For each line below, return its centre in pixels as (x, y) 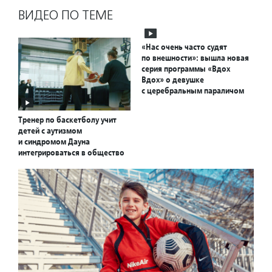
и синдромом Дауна (54, 142)
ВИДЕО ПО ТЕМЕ (66, 15)
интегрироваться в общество (71, 153)
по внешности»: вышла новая (195, 58)
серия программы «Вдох (186, 69)
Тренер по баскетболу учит (67, 120)
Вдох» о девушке (173, 80)
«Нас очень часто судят (184, 47)
